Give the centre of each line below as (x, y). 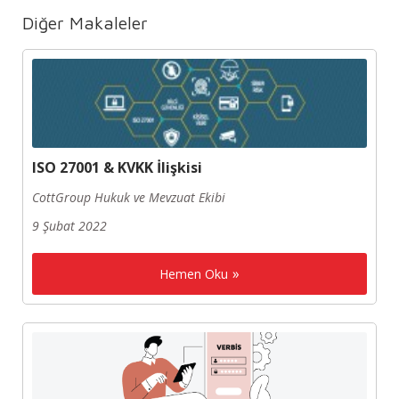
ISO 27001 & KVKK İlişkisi (117, 167)
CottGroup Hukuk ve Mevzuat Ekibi (129, 197)
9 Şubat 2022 (69, 225)
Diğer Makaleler (85, 22)
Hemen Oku (194, 273)
